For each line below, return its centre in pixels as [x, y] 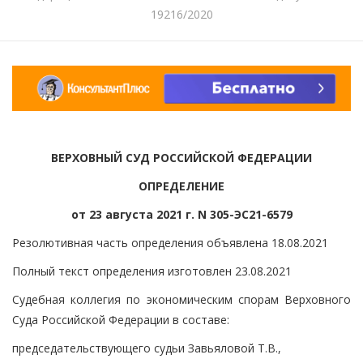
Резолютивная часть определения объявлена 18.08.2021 [170, 242]
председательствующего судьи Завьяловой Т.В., [147, 348]
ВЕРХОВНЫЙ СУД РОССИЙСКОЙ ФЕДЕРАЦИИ [181, 157]
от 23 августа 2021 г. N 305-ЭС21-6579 [181, 214]
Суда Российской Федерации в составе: [121, 319]
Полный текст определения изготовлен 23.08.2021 [152, 271]
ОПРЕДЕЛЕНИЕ [181, 186]
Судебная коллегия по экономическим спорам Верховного [181, 299]
